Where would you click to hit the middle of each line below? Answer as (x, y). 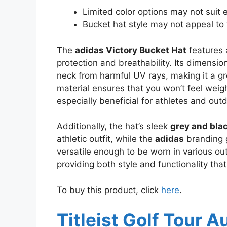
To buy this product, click (109, 190)
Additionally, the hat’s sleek (113, 126)
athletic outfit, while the (106, 139)
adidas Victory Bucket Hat (131, 50)
